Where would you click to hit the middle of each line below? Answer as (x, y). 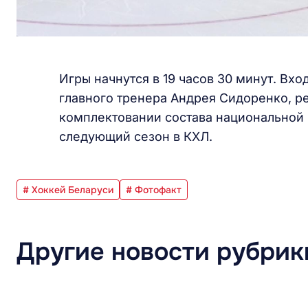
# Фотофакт (154, 189)
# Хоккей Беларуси (68, 189)
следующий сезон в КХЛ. (136, 136)
